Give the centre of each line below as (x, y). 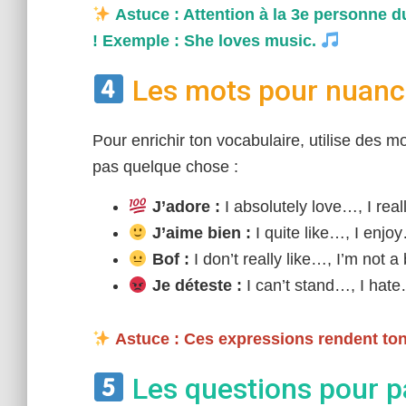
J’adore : (184, 207)
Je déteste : (194, 285)
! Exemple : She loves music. (207, 41)
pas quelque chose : (165, 167)
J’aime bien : (199, 233)
